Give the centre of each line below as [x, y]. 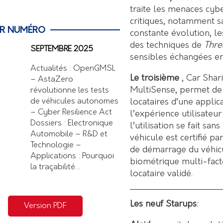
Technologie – [56, 146]
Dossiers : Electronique [72, 124]
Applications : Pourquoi [72, 157]
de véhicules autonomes [74, 102]
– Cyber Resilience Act [71, 113]
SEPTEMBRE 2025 [62, 50]
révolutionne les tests [70, 91]
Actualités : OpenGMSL [73, 69]
